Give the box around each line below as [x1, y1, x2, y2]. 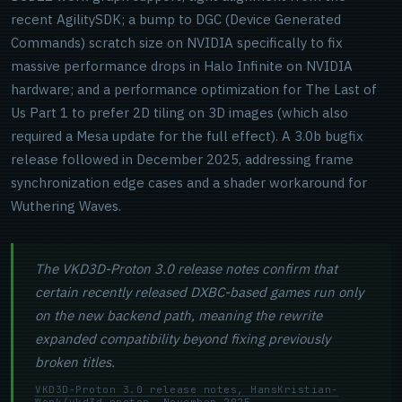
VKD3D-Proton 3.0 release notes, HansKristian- [35, 383, 338, 396]
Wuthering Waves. [11, 197, 121, 214]
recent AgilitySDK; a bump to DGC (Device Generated [11, 11, 341, 28]
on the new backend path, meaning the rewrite [35, 307, 322, 324]
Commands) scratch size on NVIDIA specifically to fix [11, 34, 343, 51]
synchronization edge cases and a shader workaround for [11, 174, 367, 191]
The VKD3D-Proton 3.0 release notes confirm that [35, 260, 337, 277]
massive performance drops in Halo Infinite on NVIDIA [11, 57, 353, 74]
